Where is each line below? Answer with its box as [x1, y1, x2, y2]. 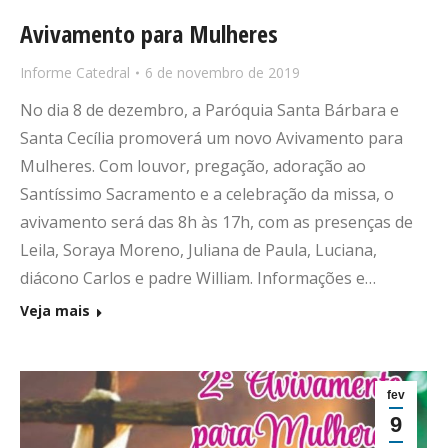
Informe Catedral [20, 63, 130, 83]
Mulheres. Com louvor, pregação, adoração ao [20, 155, 366, 178]
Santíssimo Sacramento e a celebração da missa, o [20, 183, 394, 206]
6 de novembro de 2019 [145, 63, 300, 83]
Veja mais [20, 301, 90, 321]
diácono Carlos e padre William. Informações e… [20, 267, 376, 290]
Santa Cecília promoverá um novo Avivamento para [20, 127, 403, 150]
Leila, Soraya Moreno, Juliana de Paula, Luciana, [20, 239, 377, 262]
